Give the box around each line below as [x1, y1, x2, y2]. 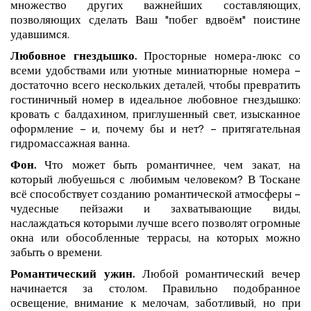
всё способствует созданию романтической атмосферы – [10, 190, 301, 202]
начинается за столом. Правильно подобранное [10, 285, 301, 296]
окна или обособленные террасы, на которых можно [10, 234, 301, 246]
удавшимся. [10, 31, 69, 42]
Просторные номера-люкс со [136, 52, 301, 64]
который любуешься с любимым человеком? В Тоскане [10, 176, 301, 187]
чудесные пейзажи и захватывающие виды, [10, 205, 301, 217]
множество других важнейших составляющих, [10, 1, 301, 13]
